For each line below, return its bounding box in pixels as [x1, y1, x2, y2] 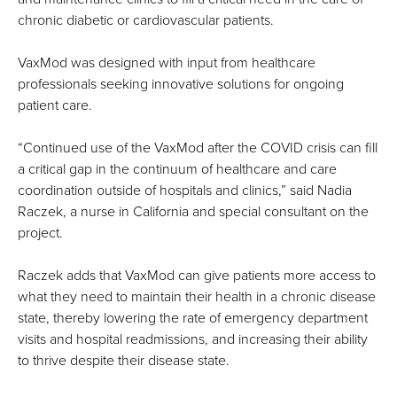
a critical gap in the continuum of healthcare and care [18, 160, 337, 179]
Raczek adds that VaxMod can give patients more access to [18, 267, 376, 285]
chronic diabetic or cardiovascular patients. [18, 12, 274, 30]
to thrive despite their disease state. [18, 352, 230, 370]
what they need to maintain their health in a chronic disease [18, 288, 376, 307]
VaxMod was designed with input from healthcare [18, 54, 315, 73]
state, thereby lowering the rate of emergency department [18, 309, 368, 328]
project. [18, 224, 63, 243]
